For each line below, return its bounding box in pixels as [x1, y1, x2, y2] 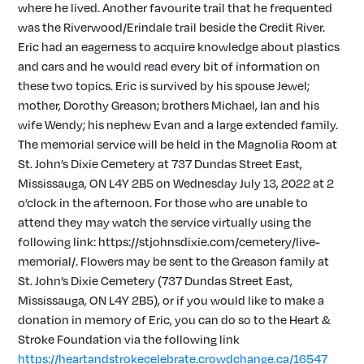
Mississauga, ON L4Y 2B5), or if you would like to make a [18, 292, 325, 308]
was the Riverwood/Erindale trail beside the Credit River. [18, 19, 328, 35]
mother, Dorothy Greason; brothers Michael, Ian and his [18, 97, 320, 113]
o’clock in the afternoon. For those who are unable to [18, 195, 309, 210]
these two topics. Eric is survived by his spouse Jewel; [18, 78, 310, 93]
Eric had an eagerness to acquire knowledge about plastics [18, 39, 340, 54]
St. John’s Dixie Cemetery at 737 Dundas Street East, [18, 156, 303, 171]
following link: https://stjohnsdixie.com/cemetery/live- [18, 234, 321, 249]
